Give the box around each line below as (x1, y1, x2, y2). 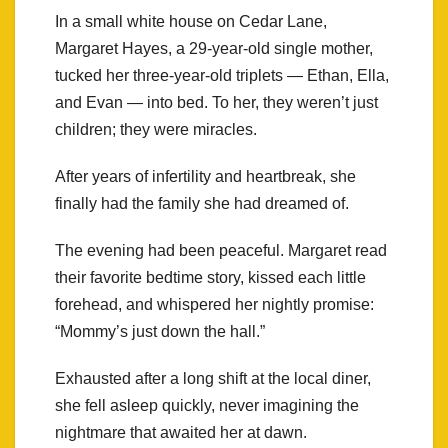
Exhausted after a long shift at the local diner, (55, 369, 371, 387)
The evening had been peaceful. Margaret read (55, 241, 387, 259)
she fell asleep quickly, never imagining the (55, 396, 359, 414)
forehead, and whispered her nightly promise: (55, 295, 374, 313)
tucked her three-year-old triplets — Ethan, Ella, (55, 66, 389, 84)
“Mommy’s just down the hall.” (55, 322, 265, 340)
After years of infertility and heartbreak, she (55, 167, 356, 185)
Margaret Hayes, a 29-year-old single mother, (55, 39, 373, 57)
